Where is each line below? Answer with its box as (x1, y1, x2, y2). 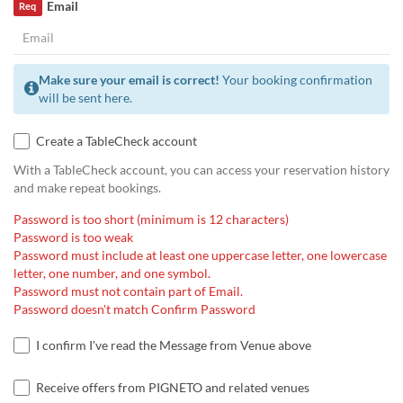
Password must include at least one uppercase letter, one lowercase (13, 246, 387, 263)
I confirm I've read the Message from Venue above (36, 336, 311, 353)
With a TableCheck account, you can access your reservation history (13, 161, 390, 177)
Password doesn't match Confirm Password (13, 300, 255, 317)
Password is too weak (13, 228, 133, 245)
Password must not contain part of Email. (13, 282, 243, 299)
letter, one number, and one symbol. (13, 264, 210, 281)
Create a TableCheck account (36, 132, 197, 148)
